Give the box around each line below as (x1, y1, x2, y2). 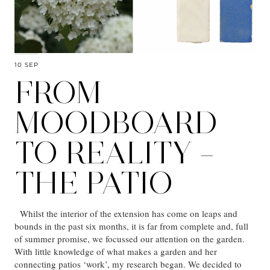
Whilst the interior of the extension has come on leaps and (14, 207, 237, 220)
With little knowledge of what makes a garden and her (14, 245, 217, 258)
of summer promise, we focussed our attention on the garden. (14, 233, 248, 245)
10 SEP (14, 61, 39, 69)
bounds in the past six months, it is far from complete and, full (14, 220, 248, 233)
